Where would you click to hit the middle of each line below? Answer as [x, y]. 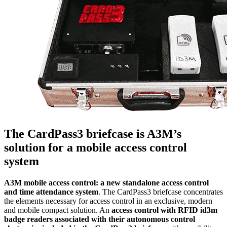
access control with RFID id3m [164, 210]
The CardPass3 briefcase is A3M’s [93, 134]
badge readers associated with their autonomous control [100, 219]
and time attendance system [51, 192]
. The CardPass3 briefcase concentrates [161, 192]
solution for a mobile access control [96, 148]
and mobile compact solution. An [58, 210]
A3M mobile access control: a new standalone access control [106, 183]
